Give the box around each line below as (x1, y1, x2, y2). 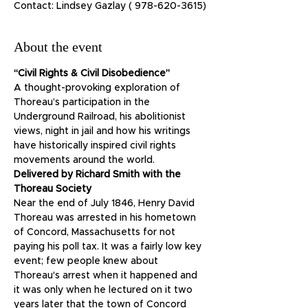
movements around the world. (14, 155, 155, 165)
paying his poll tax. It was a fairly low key (14, 242, 204, 252)
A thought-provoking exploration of (14, 83, 183, 93)
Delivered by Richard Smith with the (14, 170, 184, 179)
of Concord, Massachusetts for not (14, 228, 178, 237)
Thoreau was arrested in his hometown (14, 213, 199, 223)
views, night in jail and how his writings (14, 126, 193, 136)
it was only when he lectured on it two (14, 285, 195, 295)
